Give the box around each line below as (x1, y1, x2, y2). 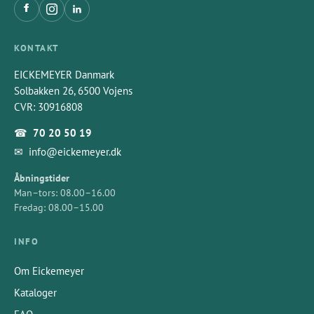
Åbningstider (14, 172, 69, 184)
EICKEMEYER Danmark (14, 68, 114, 81)
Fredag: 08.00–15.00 (14, 201, 104, 214)
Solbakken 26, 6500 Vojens (14, 84, 132, 97)
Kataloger (14, 286, 57, 299)
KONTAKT (14, 42, 59, 54)
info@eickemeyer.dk (29, 145, 121, 158)
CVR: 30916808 (14, 100, 83, 114)
